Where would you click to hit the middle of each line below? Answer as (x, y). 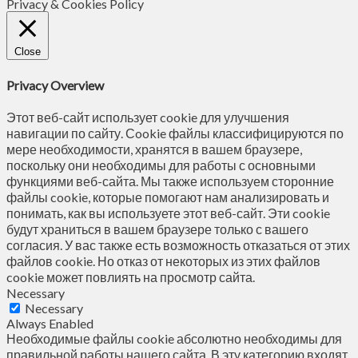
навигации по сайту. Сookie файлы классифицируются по (175, 133)
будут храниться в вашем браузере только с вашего (157, 229)
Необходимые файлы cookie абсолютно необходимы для (174, 338)
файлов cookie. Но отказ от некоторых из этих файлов (163, 261)
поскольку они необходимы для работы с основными (161, 165)
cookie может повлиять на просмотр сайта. (131, 276)
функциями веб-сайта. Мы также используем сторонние (170, 181)
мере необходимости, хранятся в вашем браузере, (154, 149)
